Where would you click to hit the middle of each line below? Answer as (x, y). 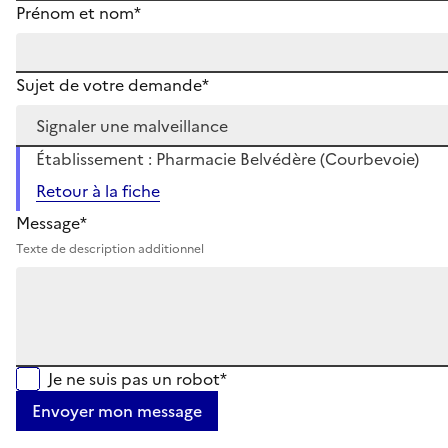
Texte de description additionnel (110, 248)
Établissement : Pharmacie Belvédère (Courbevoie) (227, 158)
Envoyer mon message (117, 410)
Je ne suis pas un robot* (137, 378)
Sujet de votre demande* (112, 84)
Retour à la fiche (98, 190)
